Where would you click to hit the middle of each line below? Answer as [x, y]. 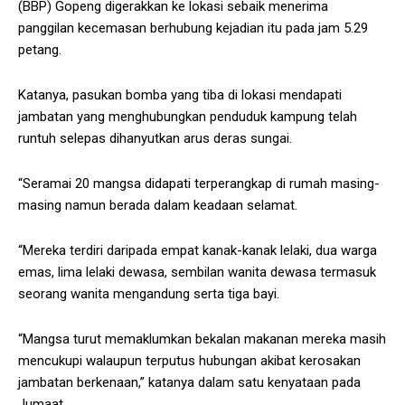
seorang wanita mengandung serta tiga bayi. [149, 294]
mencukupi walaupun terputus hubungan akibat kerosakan [189, 361]
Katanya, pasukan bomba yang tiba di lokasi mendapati [180, 95]
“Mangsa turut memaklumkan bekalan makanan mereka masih [202, 339]
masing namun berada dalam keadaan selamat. [158, 206]
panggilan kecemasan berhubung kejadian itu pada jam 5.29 [193, 28]
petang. [40, 50]
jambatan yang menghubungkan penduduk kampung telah [188, 117]
